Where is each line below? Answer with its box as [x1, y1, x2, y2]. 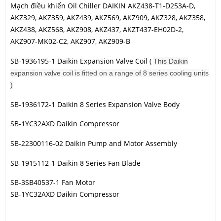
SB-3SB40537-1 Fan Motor [10, 178, 95, 187]
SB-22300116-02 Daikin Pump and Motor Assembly [10, 139, 177, 148]
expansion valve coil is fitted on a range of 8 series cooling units [10, 69, 209, 77]
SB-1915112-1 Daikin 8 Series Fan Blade [10, 158, 141, 168]
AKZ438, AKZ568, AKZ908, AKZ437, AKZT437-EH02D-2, [10, 25, 184, 35]
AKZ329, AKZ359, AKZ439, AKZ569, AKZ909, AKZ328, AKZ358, [10, 13, 205, 23]
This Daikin [153, 57, 188, 66]
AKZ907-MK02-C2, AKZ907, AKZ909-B [10, 37, 130, 46]
